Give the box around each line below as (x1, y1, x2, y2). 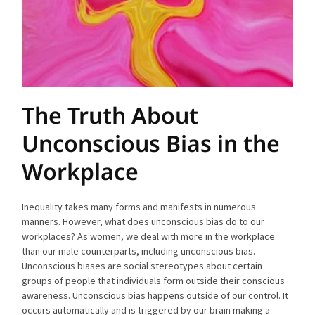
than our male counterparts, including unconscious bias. (22, 244, 256, 257)
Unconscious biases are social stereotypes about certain (22, 259, 263, 272)
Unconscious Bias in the (22, 127, 281, 158)
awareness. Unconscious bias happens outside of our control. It (22, 288, 289, 302)
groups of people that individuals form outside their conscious (22, 274, 285, 287)
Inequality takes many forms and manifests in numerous (22, 200, 257, 213)
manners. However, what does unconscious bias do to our (22, 214, 265, 228)
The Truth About (22, 99, 199, 130)
